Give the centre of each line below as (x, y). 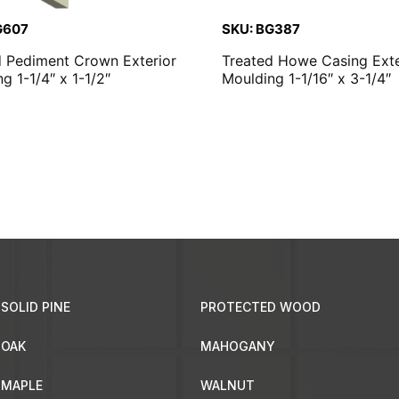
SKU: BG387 (261, 28)
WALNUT (227, 385)
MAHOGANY (237, 346)
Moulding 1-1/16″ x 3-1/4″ (306, 78)
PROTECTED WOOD (260, 307)
